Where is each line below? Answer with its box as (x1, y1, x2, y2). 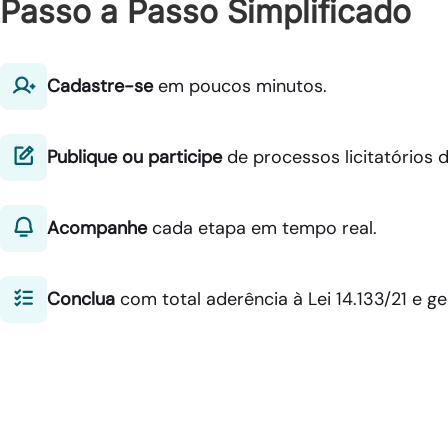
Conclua (47, 287, 116, 312)
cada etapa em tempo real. (147, 216, 378, 241)
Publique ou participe (47, 145, 223, 170)
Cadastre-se (47, 74, 154, 99)
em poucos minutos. (153, 74, 328, 99)
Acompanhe (47, 216, 148, 241)
